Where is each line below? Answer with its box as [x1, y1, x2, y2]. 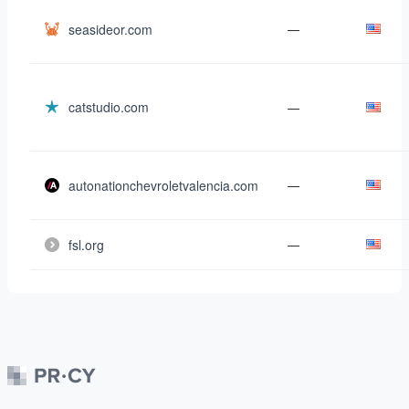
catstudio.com [68, 98, 149, 116]
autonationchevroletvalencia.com [68, 176, 258, 194]
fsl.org [68, 236, 104, 254]
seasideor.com [68, 20, 152, 38]
